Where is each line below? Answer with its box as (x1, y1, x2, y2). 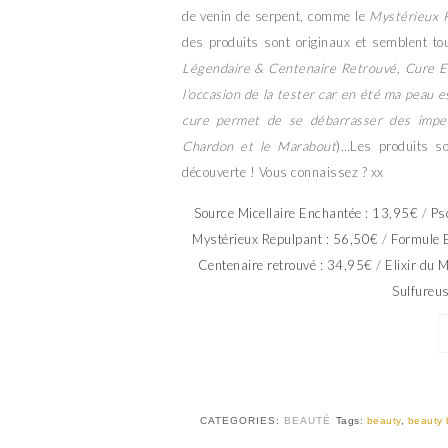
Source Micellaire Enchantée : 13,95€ (194, 205, 418, 222)
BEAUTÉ (283, 415, 331, 427)
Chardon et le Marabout (182, 138, 337, 155)
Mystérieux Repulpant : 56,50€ (192, 231, 379, 248)
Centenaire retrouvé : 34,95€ (197, 257, 373, 274)
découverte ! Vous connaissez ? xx (182, 164, 384, 181)
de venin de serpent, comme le (182, 8, 370, 25)
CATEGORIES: (199, 415, 284, 427)
